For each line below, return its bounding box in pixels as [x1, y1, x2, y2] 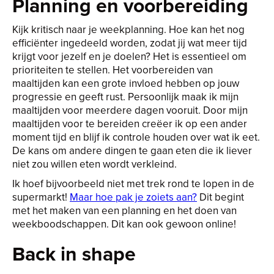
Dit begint [197, 190, 244, 204]
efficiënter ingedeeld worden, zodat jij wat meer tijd [12, 35, 247, 50]
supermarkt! [12, 190, 70, 204]
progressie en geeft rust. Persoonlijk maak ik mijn [12, 89, 239, 104]
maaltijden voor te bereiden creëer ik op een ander [12, 116, 247, 131]
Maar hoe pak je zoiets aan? [70, 190, 197, 204]
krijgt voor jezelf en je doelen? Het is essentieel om [12, 49, 246, 64]
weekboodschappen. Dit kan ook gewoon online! [12, 217, 236, 231]
